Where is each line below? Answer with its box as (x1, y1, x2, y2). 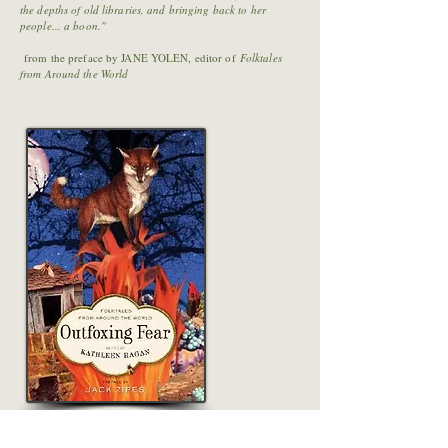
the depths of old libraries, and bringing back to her (20, 2, 266, 17)
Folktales (239, 50, 282, 65)
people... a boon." (20, 18, 106, 33)
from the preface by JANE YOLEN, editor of (24, 50, 240, 65)
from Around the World (20, 66, 129, 81)
